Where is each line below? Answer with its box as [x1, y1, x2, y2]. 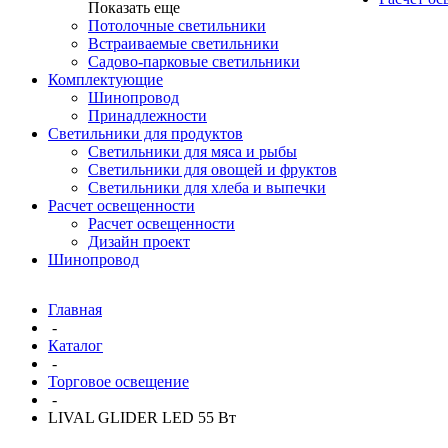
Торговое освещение [48, 373, 189, 390]
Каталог [48, 337, 103, 354]
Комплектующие [48, 71, 163, 88]
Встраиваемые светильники [88, 35, 279, 52]
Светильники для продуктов [48, 125, 243, 142]
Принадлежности [88, 107, 207, 124]
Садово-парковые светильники [88, 53, 300, 70]
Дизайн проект [88, 233, 190, 250]
